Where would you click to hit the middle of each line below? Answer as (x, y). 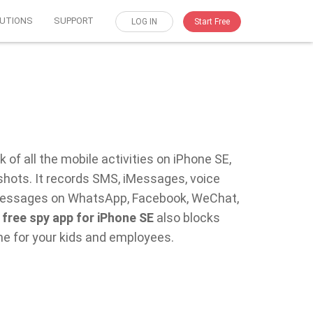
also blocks (187, 218)
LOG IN (144, 22)
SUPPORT (74, 21)
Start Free (212, 22)
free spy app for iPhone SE (78, 218)
